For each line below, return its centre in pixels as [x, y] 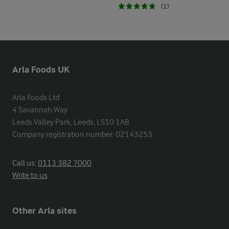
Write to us [30, 175]
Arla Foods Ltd [36, 98]
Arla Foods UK [41, 70]
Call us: [25, 163]
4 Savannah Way [40, 110]
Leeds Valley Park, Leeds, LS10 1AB [71, 122]
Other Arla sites [44, 211]
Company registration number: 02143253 [82, 134]
